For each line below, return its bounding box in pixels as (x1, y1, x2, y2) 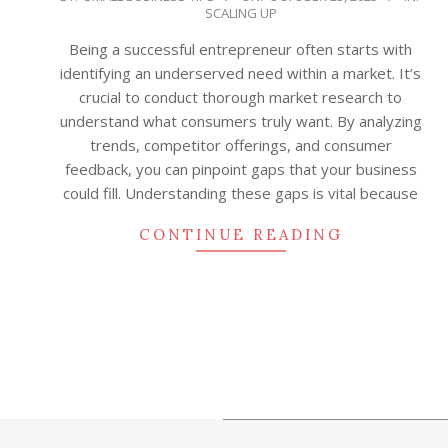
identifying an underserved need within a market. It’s (60, 63, 421, 84)
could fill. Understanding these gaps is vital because (63, 183, 418, 204)
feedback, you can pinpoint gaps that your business (64, 159, 417, 180)
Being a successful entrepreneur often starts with (69, 39, 412, 60)
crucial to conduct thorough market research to (79, 87, 402, 108)
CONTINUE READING (138, 225, 343, 245)
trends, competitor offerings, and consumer (89, 135, 392, 156)
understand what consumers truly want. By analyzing (59, 111, 422, 132)
